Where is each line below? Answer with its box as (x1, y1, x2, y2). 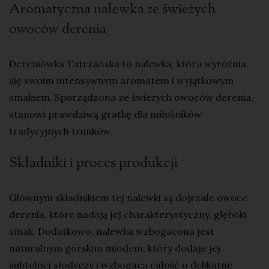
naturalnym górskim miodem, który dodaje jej (9, 241, 220, 254)
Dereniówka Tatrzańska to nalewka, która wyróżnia (9, 57, 246, 70)
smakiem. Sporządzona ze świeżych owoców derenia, (9, 91, 253, 103)
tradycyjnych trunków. (9, 124, 112, 137)
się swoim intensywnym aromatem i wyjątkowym (9, 74, 234, 86)
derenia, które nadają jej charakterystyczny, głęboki (9, 208, 247, 220)
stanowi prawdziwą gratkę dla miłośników (9, 107, 202, 120)
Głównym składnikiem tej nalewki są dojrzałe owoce (9, 191, 247, 204)
